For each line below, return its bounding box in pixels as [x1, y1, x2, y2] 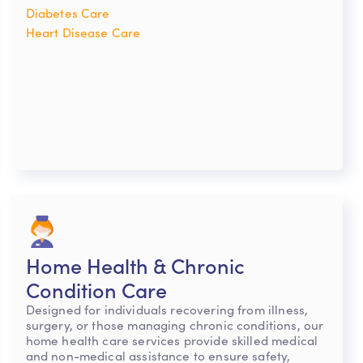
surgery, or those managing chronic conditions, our [25, 316, 324, 334]
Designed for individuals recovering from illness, [25, 301, 309, 318]
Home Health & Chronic [25, 250, 245, 280]
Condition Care [25, 275, 167, 305]
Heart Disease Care [25, 23, 141, 41]
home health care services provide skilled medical [25, 331, 318, 349]
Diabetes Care [25, 4, 110, 22]
